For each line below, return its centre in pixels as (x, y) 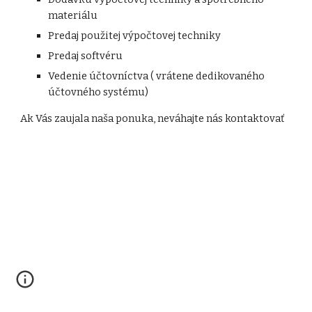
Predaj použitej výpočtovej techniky (135, 36)
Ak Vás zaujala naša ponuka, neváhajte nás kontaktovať (153, 118)
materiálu (73, 15)
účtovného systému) (99, 92)
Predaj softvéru (86, 56)
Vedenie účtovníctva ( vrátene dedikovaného (157, 76)
